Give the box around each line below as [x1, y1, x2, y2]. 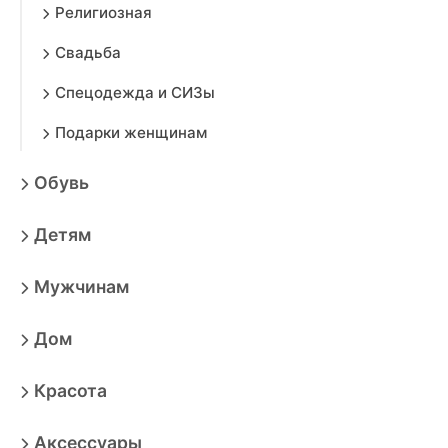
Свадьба [55, 43, 121, 62]
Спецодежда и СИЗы [55, 83, 215, 102]
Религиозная [55, 3, 152, 22]
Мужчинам [34, 276, 129, 297]
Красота [34, 380, 107, 401]
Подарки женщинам [55, 123, 207, 142]
